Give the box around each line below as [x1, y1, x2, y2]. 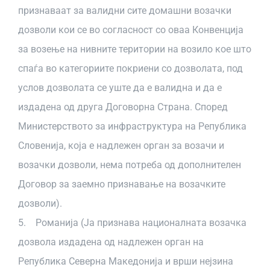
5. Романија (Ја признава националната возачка [18, 217, 246, 228]
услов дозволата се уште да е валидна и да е [18, 82, 222, 93]
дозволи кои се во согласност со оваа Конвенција [18, 24, 243, 36]
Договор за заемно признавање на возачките [18, 178, 225, 190]
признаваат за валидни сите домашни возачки [18, 5, 231, 16]
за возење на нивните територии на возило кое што [18, 43, 251, 55]
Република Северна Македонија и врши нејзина [18, 256, 233, 267]
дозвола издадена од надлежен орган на [18, 236, 204, 248]
